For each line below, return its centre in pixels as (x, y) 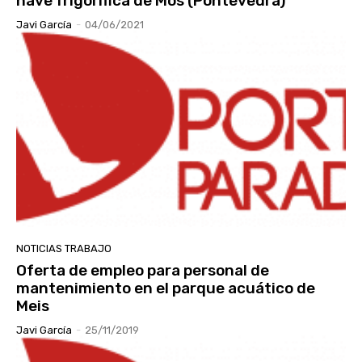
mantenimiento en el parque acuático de (166, 288)
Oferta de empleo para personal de (143, 270)
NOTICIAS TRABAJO (64, 248)
